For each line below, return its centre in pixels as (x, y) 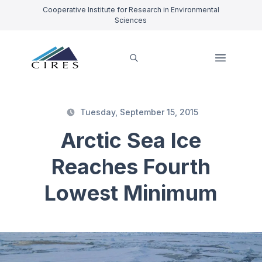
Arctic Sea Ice (131, 141)
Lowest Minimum (131, 193)
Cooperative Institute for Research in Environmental (131, 10)
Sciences (131, 20)
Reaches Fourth (131, 167)
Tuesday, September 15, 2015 (139, 112)
